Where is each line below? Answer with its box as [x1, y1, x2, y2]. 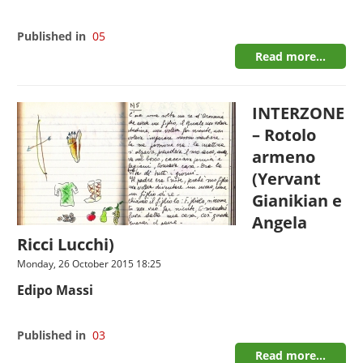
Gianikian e [252, 190, 343, 211]
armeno [252, 146, 316, 168]
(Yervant [252, 168, 322, 190]
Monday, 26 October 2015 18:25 [17, 257, 162, 271]
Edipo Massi [17, 281, 94, 299]
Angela [252, 211, 308, 233]
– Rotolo [252, 124, 317, 146]
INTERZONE [252, 102, 345, 124]
